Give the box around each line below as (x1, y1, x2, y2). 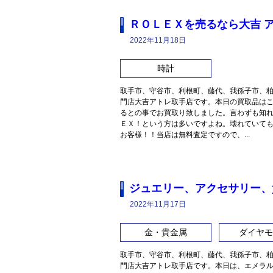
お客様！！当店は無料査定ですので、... (120, 130, 250, 140)
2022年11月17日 (130, 200, 186, 209)
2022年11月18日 (130, 36, 186, 45)
